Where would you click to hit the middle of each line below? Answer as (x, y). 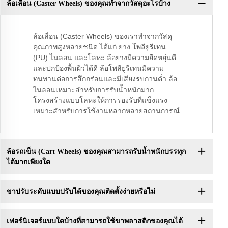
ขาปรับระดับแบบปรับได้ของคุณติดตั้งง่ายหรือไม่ (81, 191)
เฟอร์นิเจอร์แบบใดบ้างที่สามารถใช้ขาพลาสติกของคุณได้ (94, 221)
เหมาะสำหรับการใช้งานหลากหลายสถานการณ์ (106, 111)
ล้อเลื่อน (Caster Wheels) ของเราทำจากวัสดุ (103, 36)
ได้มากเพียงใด (28, 162)
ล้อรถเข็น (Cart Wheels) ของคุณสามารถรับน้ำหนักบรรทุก (96, 151)
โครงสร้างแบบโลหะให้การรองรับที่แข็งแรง (100, 101)
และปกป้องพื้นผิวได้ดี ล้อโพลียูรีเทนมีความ (98, 68)
